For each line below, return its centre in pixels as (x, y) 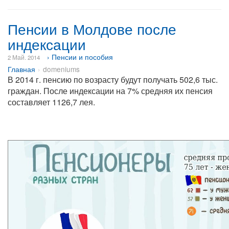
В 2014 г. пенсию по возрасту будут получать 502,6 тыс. (113, 79)
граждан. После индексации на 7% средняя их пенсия (110, 91)
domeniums (61, 69)
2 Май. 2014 (24, 57)
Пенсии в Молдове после (92, 29)
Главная (21, 69)
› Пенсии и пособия (80, 57)
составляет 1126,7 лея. (52, 102)
